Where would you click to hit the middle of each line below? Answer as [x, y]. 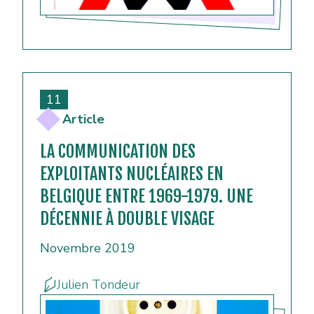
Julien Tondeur [98, 285]
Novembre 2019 [88, 248]
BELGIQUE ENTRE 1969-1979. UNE [146, 197]
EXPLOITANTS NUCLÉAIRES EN [132, 174]
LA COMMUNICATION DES [118, 152]
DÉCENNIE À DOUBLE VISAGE [127, 219]
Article [83, 120]
